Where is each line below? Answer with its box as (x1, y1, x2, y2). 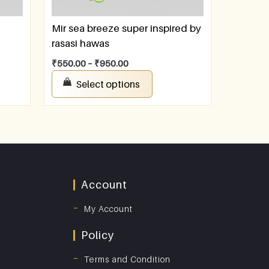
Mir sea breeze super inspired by (51, 22, 201, 35)
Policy (81, 229, 114, 242)
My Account (84, 204, 133, 214)
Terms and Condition (84, 254, 171, 265)
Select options (76, 77, 140, 90)
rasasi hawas (51, 37, 109, 50)
